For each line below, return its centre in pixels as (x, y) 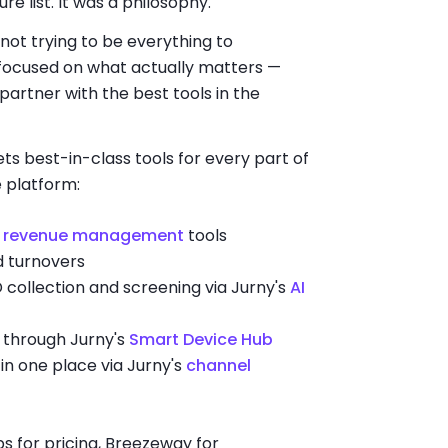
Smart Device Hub (200, 340)
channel (218, 366)
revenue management (93, 236)
